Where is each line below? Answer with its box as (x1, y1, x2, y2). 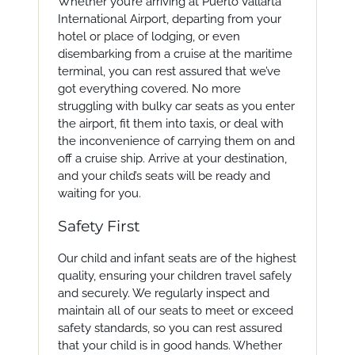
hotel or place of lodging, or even (57, 29, 240, 44)
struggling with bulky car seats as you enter (57, 99, 295, 113)
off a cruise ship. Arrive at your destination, (57, 151, 287, 166)
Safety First (57, 217, 140, 235)
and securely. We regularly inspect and (57, 286, 269, 300)
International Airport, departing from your (57, 12, 281, 26)
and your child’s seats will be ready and (57, 169, 270, 183)
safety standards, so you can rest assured (57, 321, 282, 335)
